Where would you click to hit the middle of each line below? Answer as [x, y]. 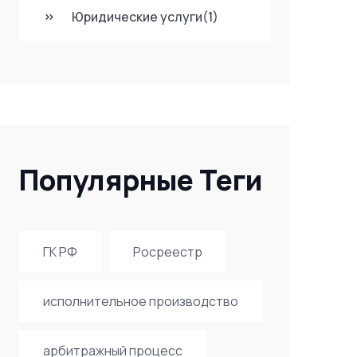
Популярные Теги [141, 180]
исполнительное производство [140, 301]
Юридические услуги [137, 17]
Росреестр [167, 252]
